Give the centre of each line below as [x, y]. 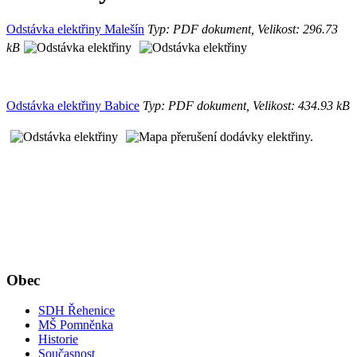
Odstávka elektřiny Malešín [75, 29]
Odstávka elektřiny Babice [73, 105]
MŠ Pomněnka [76, 325]
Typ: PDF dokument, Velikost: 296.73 [241, 29]
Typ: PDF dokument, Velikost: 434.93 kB [245, 105]
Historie [58, 339]
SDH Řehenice [76, 311]
